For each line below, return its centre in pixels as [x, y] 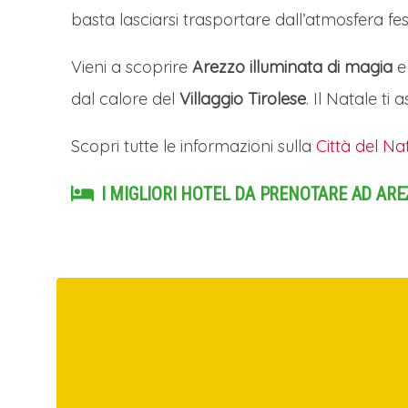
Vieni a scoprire [132, 66]
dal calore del [125, 98]
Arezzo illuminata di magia [292, 66]
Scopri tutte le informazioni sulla [194, 146]
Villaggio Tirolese [243, 98]
